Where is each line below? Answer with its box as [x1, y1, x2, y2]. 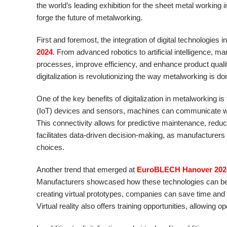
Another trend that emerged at [36, 165, 137, 174]
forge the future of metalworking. [36, 13, 143, 22]
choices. [36, 143, 65, 152]
